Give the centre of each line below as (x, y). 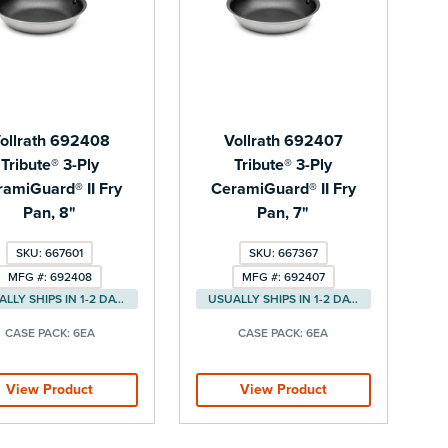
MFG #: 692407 (283, 276)
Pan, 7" (283, 212)
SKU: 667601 (50, 252)
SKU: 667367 (283, 252)
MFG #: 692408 (49, 276)
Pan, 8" (50, 212)
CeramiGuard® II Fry (283, 188)
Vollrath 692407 (283, 140)
